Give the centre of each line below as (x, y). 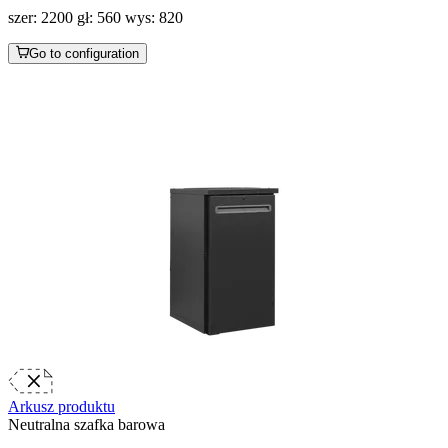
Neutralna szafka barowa (86, 424)
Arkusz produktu (61, 406)
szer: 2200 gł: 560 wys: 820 (95, 17)
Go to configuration (84, 53)
